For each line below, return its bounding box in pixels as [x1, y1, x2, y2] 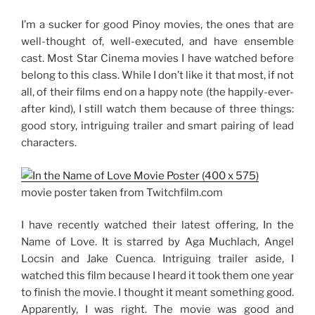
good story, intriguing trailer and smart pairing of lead [21, 120, 294, 132]
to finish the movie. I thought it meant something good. [21, 286, 294, 299]
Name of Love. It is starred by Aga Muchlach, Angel [21, 236, 294, 248]
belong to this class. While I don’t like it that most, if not [21, 69, 294, 82]
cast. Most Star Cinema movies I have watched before [21, 52, 294, 65]
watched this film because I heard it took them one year [21, 269, 294, 282]
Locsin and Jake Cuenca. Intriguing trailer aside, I [21, 252, 294, 265]
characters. [21, 136, 77, 149]
